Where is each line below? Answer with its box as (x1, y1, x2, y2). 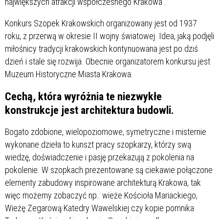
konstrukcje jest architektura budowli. (5, 103, 174, 116)
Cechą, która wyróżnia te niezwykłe (5, 89, 162, 103)
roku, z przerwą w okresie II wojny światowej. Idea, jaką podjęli (5, 30, 214, 41)
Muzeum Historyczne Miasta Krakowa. (5, 68, 133, 79)
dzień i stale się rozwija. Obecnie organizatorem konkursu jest (5, 56, 210, 66)
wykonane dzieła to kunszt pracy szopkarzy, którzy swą (5, 139, 191, 150)
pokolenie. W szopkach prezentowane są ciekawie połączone (5, 164, 213, 175)
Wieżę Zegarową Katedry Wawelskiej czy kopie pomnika (5, 202, 194, 213)
